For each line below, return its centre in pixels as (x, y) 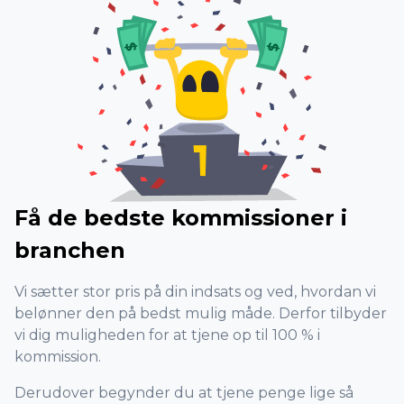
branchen (70, 250)
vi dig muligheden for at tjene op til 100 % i (167, 335)
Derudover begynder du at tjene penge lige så (184, 393)
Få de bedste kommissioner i (181, 218)
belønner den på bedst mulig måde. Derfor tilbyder (201, 313)
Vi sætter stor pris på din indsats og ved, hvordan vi (195, 292)
